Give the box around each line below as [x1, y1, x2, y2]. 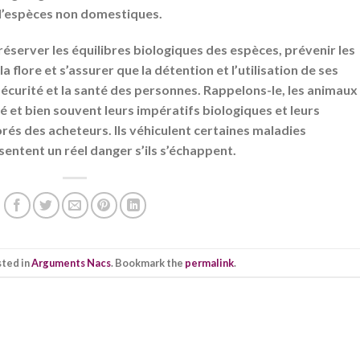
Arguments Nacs [31, 256, 111, 269]
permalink [184, 256, 234, 269]
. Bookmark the [110, 256, 185, 269]
